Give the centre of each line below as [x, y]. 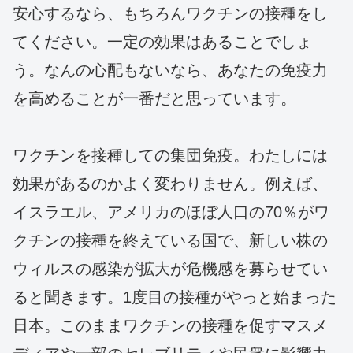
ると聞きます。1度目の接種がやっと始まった [175, 297]
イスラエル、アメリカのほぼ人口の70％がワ [171, 212]
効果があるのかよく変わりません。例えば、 [170, 184]
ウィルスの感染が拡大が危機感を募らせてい [170, 269]
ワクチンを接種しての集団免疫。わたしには [170, 156]
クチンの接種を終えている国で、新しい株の [170, 241]
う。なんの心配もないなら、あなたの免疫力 [170, 71]
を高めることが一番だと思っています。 [154, 99]
